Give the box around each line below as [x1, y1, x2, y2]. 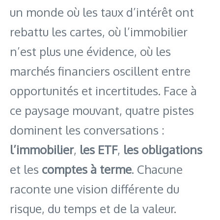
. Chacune [132, 162, 183, 177]
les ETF [80, 142, 117, 158]
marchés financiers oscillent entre [10, 63, 191, 79]
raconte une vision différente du [10, 181, 179, 197]
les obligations [123, 142, 202, 158]
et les [10, 162, 42, 177]
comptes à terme [42, 162, 132, 177]
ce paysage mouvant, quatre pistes [10, 103, 194, 118]
